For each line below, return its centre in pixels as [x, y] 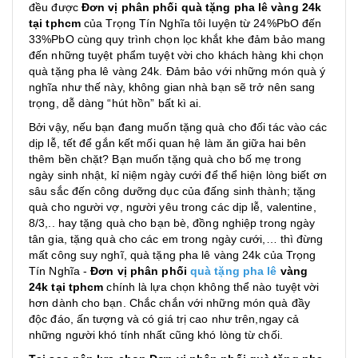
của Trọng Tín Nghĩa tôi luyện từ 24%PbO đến [203, 23]
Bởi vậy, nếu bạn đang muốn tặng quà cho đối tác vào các [178, 127]
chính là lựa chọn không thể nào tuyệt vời [211, 287]
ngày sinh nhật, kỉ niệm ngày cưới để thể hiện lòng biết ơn [178, 175]
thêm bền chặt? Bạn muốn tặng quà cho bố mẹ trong [165, 159]
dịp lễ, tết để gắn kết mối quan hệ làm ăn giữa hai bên [168, 143]
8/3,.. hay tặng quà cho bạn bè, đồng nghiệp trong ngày [172, 223]
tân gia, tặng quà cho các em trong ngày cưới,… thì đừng [176, 239]
